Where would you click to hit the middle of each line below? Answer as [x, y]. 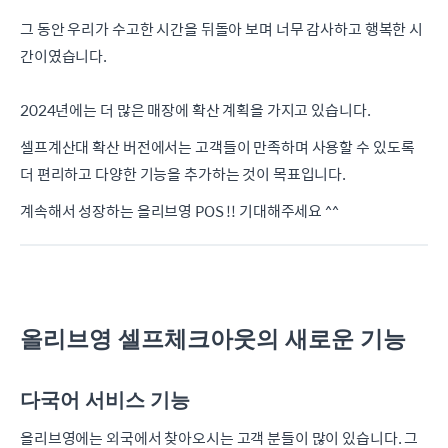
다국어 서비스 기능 [105, 400]
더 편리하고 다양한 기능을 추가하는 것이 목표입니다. [183, 174]
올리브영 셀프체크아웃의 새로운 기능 [213, 340]
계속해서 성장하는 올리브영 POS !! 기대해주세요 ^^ [179, 211]
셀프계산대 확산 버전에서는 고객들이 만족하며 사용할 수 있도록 [217, 147]
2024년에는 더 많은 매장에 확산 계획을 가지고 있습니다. [195, 110]
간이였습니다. [64, 56]
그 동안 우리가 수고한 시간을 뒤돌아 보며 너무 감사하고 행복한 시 [222, 29]
